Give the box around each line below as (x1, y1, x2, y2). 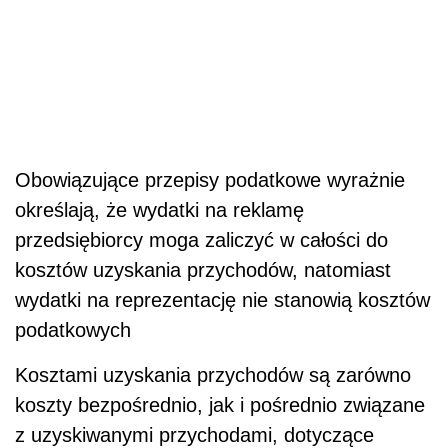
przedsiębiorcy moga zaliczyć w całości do (15, 229, 388, 252)
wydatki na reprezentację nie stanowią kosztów (15, 289, 430, 312)
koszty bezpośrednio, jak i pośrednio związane (15, 394, 425, 417)
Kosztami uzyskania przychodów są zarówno (15, 364, 411, 387)
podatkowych (15, 319, 131, 342)
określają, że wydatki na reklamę (15, 199, 304, 222)
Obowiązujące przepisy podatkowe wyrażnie (15, 169, 405, 192)
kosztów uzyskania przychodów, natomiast (15, 259, 391, 282)
